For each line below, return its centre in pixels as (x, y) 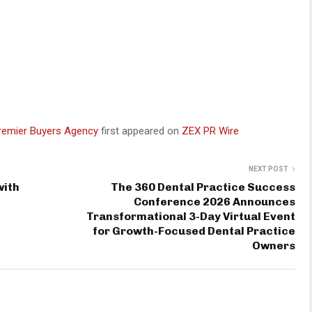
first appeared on (141, 131)
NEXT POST (268, 169)
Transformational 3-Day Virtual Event (191, 216)
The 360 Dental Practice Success (203, 187)
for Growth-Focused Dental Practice (194, 231)
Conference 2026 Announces (214, 201)
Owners (274, 245)
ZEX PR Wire (210, 131)
